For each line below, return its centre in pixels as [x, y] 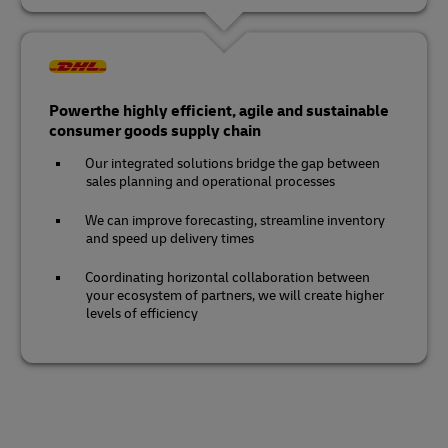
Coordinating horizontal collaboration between [227, 278]
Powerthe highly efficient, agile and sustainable [219, 111]
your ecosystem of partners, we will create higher [235, 296]
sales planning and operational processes [210, 182]
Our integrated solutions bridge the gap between [232, 164]
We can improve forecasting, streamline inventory [235, 221]
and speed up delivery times [170, 239]
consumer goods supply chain [155, 131]
